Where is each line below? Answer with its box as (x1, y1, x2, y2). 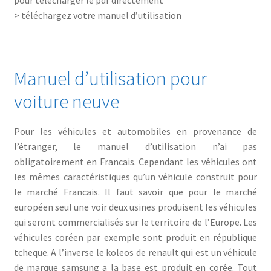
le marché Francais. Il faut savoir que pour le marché (13, 185, 258, 198)
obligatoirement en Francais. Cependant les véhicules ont (13, 155, 258, 168)
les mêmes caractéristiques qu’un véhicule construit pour (13, 170, 258, 183)
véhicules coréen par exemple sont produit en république (13, 230, 258, 243)
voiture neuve (13, 90, 119, 114)
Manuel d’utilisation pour (13, 67, 207, 91)
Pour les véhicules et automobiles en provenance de (13, 125, 258, 137)
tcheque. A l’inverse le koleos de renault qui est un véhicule (13, 246, 258, 258)
